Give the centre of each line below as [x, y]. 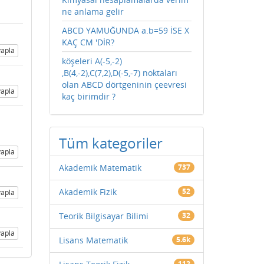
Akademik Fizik [88, 192]
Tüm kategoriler [110, 143]
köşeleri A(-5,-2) [92, 61]
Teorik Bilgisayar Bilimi [103, 216]
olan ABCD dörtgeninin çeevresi [124, 85]
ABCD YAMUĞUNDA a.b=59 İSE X [125, 30]
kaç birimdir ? [88, 96]
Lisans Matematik [93, 240]
